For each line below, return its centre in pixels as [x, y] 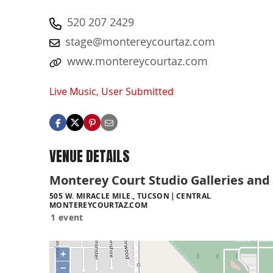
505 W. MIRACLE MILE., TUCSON [110, 196]
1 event [67, 217]
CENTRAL [193, 196]
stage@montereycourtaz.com [140, 41]
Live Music [73, 92]
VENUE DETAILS [90, 157]
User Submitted [137, 92]
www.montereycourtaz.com [137, 61]
